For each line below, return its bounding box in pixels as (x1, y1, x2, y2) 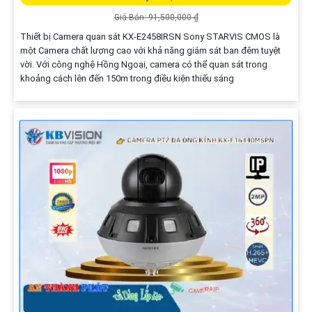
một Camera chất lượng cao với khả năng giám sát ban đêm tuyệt (19, 45, 281, 56)
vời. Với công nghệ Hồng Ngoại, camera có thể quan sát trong (19, 58, 267, 70)
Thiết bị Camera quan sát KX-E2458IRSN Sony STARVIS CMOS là (19, 31, 280, 42)
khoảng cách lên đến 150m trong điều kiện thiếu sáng (19, 72, 234, 84)
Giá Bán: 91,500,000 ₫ (114, 12, 198, 22)
